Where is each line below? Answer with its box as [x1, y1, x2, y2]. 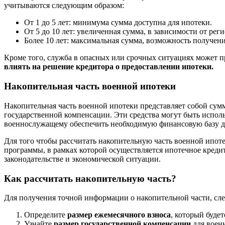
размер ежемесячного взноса [67, 210, 171, 219]
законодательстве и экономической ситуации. [4, 154, 161, 163]
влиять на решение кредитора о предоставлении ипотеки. [4, 62, 213, 71]
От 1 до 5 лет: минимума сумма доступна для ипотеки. [24, 18, 212, 27]
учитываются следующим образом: [4, 1, 124, 10]
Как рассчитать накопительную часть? [4, 173, 176, 184]
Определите [24, 210, 67, 219]
